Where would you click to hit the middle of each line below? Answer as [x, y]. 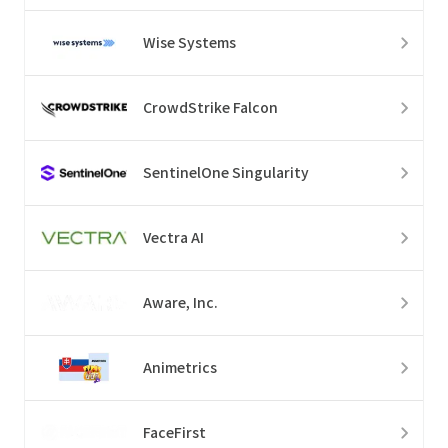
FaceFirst [174, 432]
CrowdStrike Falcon [210, 107]
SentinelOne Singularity [226, 172]
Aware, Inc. [180, 302]
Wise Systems [189, 42]
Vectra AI [173, 237]
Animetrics [180, 367]
